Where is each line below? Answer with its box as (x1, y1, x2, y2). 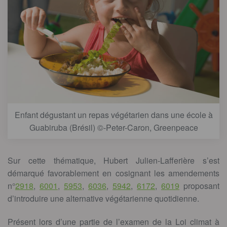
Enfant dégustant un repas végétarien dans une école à (14, 109, 213, 121)
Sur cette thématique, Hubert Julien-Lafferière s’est (8, 155, 219, 167)
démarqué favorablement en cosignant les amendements (8, 167, 219, 179)
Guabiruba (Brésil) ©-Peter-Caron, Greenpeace (29, 122, 198, 134)
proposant (179, 180, 219, 192)
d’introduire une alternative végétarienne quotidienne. (8, 193, 199, 205)
